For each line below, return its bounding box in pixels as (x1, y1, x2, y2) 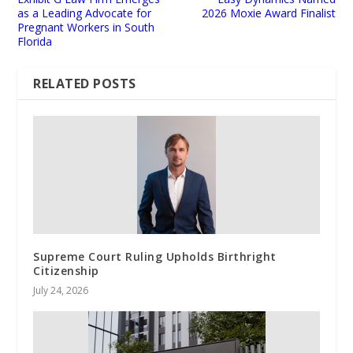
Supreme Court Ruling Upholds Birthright (33, 248, 277, 264)
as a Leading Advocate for (17, 5, 152, 20)
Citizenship (33, 262, 99, 278)
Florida (17, 33, 53, 49)
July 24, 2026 (33, 283, 89, 297)
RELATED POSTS (33, 74, 136, 92)
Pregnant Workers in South (17, 19, 155, 35)
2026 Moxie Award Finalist (201, 5, 336, 20)
